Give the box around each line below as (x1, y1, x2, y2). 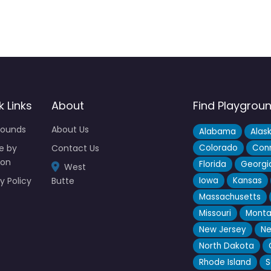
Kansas (233, 175, 263, 187)
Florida (199, 158, 227, 171)
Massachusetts (199, 191, 261, 203)
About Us (51, 123, 90, 136)
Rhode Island (199, 256, 252, 269)
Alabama (199, 126, 237, 138)
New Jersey (199, 224, 247, 236)
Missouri (199, 207, 232, 220)
